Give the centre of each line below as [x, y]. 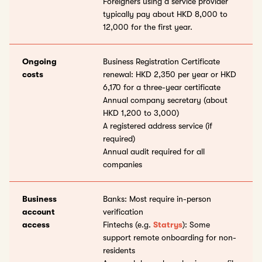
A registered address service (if [158, 126]
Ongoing [39, 62]
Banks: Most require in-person [157, 199]
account [39, 212]
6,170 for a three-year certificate [162, 87]
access [36, 225]
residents [119, 251]
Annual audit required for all [154, 152]
